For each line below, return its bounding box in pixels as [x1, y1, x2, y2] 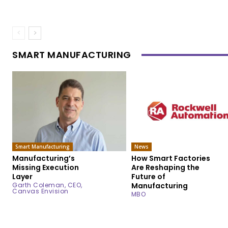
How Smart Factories [131, 153, 210, 163]
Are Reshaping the [131, 162, 199, 173]
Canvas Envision [12, 186, 69, 195]
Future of [131, 171, 165, 182]
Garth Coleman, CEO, [12, 180, 82, 189]
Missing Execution [12, 162, 79, 173]
